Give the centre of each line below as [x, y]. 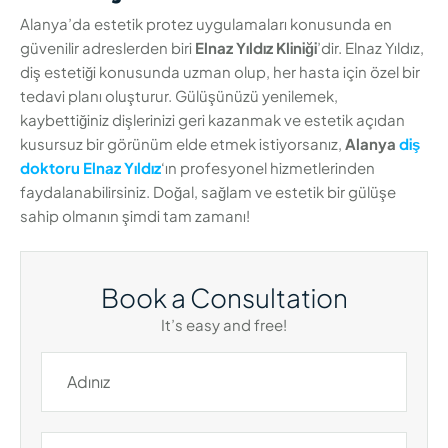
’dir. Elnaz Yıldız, [370, 48]
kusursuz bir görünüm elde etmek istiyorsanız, [182, 144]
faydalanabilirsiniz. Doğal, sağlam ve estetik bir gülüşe [208, 192]
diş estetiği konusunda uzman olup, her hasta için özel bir [220, 72]
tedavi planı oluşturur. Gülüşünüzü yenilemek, [179, 96]
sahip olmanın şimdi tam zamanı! [135, 216]
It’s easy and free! [224, 324]
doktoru [50, 168]
